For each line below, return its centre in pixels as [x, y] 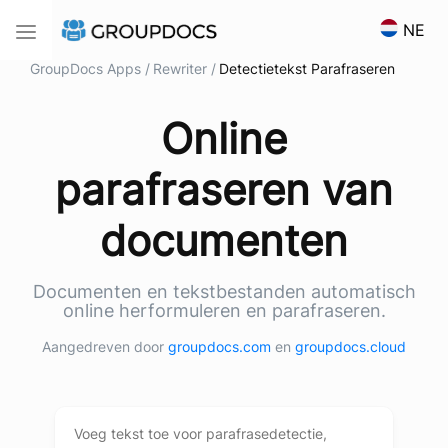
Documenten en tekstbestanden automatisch [224, 291]
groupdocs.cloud [350, 346]
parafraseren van [224, 189]
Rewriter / [184, 68]
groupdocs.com [221, 346]
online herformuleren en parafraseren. [224, 310]
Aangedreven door [105, 346]
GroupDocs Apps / [90, 68]
